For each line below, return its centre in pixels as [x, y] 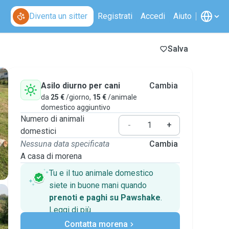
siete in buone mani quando [98, 185]
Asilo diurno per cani [81, 86]
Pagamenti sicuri [101, 213]
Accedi [153, 16]
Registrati [115, 16]
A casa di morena [51, 156]
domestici [38, 131]
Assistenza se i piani [106, 223]
